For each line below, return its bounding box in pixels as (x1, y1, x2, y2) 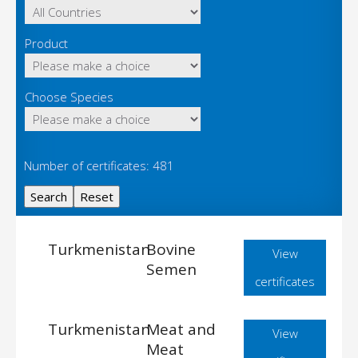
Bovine (145, 239, 196, 260)
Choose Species (25, 89, 113, 105)
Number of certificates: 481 (24, 157, 174, 173)
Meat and (145, 319, 216, 340)
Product (25, 35, 68, 51)
